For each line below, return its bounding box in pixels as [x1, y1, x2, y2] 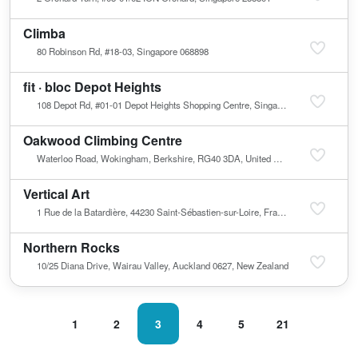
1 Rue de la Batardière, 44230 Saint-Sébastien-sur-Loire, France [36, 205, 277, 219]
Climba [23, 24, 66, 43]
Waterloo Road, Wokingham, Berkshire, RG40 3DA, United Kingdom [36, 152, 273, 165]
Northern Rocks [23, 238, 120, 257]
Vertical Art [23, 185, 89, 204]
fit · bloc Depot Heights [23, 78, 161, 97]
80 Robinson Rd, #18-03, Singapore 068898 [36, 45, 209, 58]
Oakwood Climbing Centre [23, 131, 182, 150]
